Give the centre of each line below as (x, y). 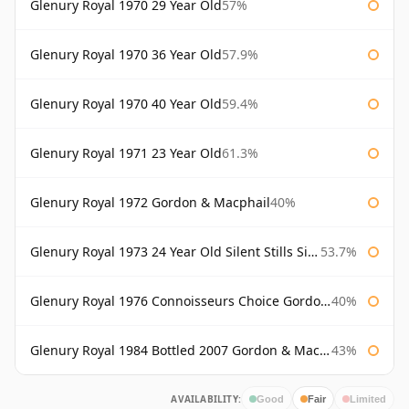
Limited (368, 399)
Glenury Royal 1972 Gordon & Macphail (150, 203)
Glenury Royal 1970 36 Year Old (126, 55)
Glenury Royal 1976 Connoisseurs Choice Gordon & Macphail (175, 301)
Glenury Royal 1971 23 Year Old (126, 153)
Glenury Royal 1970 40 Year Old (126, 104)
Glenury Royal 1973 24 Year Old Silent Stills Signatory (169, 252)
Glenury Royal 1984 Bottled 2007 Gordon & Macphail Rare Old (175, 351)
